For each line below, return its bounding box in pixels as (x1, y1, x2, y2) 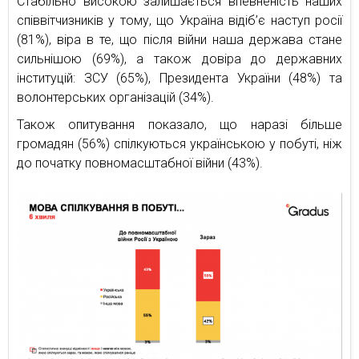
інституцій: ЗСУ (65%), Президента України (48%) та (17, 71, 342, 87)
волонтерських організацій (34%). (17, 90, 214, 106)
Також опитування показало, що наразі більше (17, 117, 342, 133)
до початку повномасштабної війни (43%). (17, 155, 263, 171)
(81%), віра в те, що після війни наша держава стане (17, 32, 342, 48)
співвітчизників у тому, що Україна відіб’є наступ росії (17, 13, 342, 29)
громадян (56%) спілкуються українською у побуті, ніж (17, 136, 342, 152)
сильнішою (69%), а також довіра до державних (17, 51, 342, 67)
